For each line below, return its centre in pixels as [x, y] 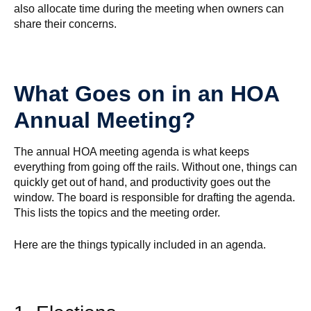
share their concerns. [65, 24]
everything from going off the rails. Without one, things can [155, 167]
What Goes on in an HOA [146, 94]
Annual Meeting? [105, 120]
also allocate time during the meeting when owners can [149, 9]
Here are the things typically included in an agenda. [140, 245]
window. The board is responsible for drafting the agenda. [154, 197]
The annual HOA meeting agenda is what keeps [132, 152]
